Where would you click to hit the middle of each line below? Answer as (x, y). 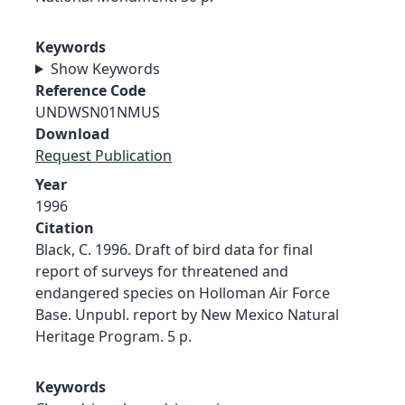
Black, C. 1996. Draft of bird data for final (174, 249)
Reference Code (90, 90)
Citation (65, 227)
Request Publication (104, 155)
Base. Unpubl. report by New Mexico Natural (187, 314)
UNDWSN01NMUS (98, 112)
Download (72, 133)
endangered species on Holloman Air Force (183, 292)
